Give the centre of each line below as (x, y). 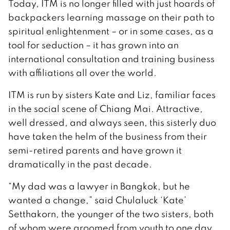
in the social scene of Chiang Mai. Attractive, (106, 108)
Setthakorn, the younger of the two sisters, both (111, 214)
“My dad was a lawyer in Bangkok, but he (99, 186)
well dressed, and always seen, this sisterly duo (112, 122)
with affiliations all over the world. (82, 72)
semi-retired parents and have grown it (95, 150)
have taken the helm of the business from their (108, 136)
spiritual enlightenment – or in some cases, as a (111, 31)
